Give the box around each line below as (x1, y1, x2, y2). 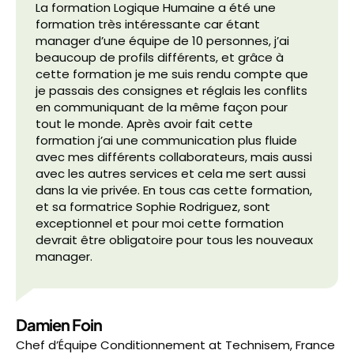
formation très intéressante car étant (36, 16, 260, 32)
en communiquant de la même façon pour (36, 99, 288, 115)
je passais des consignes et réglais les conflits (36, 82, 307, 99)
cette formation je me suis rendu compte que (36, 66, 308, 82)
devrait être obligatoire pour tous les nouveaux (36, 232, 313, 248)
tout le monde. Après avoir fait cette (36, 115, 253, 132)
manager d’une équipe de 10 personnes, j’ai (36, 32, 289, 49)
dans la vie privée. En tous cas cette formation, (36, 182, 312, 198)
